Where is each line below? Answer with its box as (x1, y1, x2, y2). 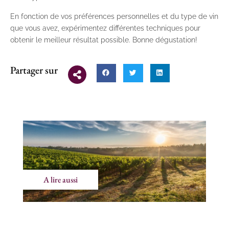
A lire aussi (43, 174, 78, 185)
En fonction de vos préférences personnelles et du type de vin (10, 12, 218, 20)
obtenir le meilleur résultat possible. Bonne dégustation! (10, 35, 197, 44)
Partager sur (10, 63, 58, 77)
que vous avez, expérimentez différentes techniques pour (10, 24, 200, 32)
